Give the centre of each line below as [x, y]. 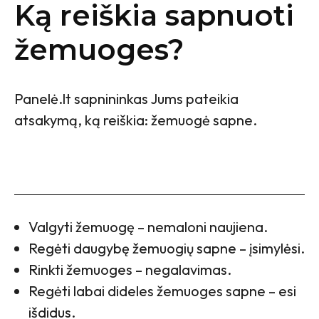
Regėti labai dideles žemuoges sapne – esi [162, 291]
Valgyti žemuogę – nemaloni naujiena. [148, 227]
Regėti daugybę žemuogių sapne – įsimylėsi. [167, 249]
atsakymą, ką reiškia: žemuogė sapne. [136, 120]
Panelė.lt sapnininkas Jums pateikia [126, 99]
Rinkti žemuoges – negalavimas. [130, 270]
